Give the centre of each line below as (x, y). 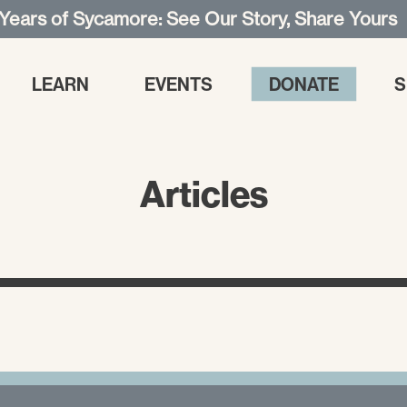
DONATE (303, 84)
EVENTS (179, 84)
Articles (203, 194)
